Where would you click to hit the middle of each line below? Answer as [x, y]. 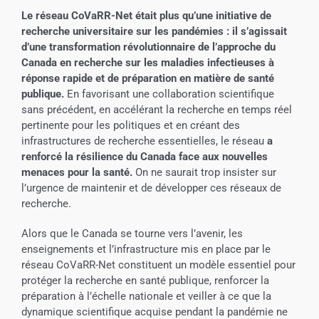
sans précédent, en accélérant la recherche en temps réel [156, 109]
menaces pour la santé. [77, 172]
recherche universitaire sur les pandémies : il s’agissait [154, 31]
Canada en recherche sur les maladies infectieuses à [147, 62]
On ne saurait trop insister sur [204, 172]
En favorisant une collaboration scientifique [169, 94]
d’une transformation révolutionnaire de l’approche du [148, 47]
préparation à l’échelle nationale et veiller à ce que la [146, 296]
